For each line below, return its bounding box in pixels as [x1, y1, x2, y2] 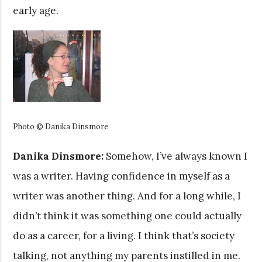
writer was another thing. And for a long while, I [13, 189, 242, 202]
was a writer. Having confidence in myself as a [13, 169, 230, 182]
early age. [13, 4, 59, 17]
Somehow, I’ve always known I [104, 149, 248, 163]
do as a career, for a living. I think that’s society [13, 229, 235, 242]
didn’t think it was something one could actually [13, 209, 242, 222]
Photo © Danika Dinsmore [13, 121, 109, 131]
